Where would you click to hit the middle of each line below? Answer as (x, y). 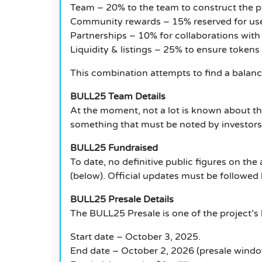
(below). (88, 176)
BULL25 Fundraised (114, 148)
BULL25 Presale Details (122, 200)
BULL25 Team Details (118, 97)
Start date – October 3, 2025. (135, 237)
